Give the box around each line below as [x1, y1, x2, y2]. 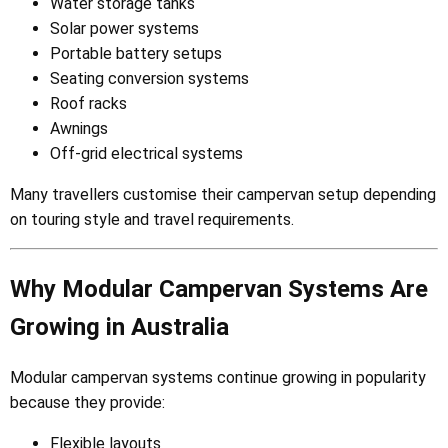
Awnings [50, 118, 108, 138]
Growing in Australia [10, 312, 229, 341]
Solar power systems [50, 18, 199, 38]
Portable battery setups [50, 43, 222, 63]
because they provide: [10, 393, 165, 413]
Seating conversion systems [50, 68, 249, 88]
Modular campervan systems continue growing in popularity [10, 368, 426, 388]
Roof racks [50, 93, 127, 113]
